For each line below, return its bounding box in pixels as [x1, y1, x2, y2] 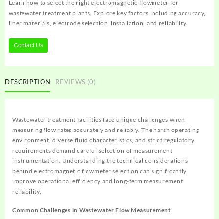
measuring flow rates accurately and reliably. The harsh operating [12, 126, 199, 133]
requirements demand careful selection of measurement [12, 146, 173, 154]
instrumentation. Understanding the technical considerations [12, 156, 188, 164]
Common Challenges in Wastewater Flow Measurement [12, 206, 171, 214]
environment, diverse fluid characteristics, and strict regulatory [12, 136, 195, 144]
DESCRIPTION [5, 78, 51, 86]
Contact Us [13, 42, 43, 49]
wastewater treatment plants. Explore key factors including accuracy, [8, 9, 206, 17]
